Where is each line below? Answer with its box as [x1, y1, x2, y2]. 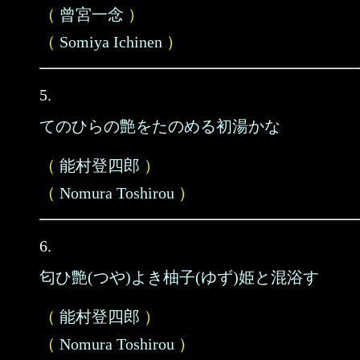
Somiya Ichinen [59, 33, 162, 51]
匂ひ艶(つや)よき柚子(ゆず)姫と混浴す [39, 268, 319, 286]
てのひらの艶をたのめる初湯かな [39, 117, 280, 135]
